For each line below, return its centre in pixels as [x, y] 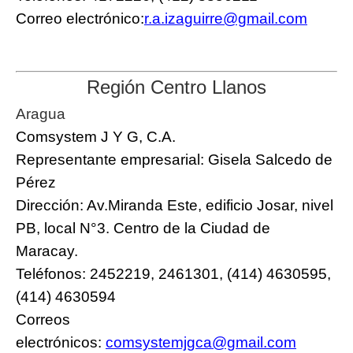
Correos [43, 319]
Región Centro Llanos [176, 87]
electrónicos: [61, 342]
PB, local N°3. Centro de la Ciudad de [143, 228]
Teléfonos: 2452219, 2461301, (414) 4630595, [173, 273]
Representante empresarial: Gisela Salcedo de [174, 159]
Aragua [43, 113]
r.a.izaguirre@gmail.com [226, 18]
